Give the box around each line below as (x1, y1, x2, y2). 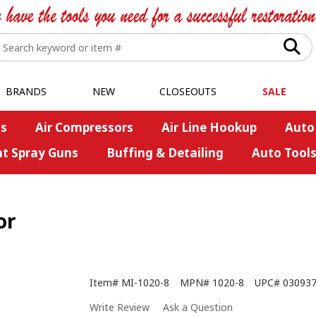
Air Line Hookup (161, 119, 257, 135)
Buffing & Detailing (106, 145, 224, 161)
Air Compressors (35, 119, 133, 135)
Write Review (90, 300, 150, 315)
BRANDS (5, 85, 47, 98)
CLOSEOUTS (159, 85, 217, 98)
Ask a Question (163, 300, 233, 315)
